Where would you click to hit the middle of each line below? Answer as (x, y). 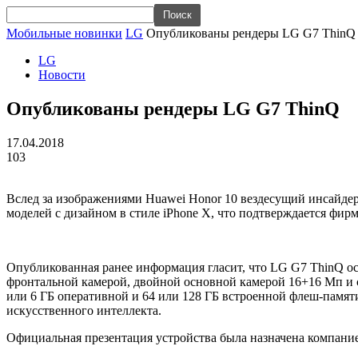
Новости (62, 75)
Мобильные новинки (64, 33)
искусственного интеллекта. (84, 310)
